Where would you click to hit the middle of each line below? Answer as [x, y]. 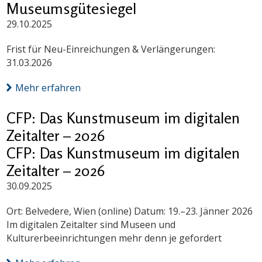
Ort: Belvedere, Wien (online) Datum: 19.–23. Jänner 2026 [130, 211]
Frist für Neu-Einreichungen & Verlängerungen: [111, 49]
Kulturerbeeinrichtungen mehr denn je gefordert [114, 238]
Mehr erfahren [48, 88]
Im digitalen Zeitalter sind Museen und [91, 225]
